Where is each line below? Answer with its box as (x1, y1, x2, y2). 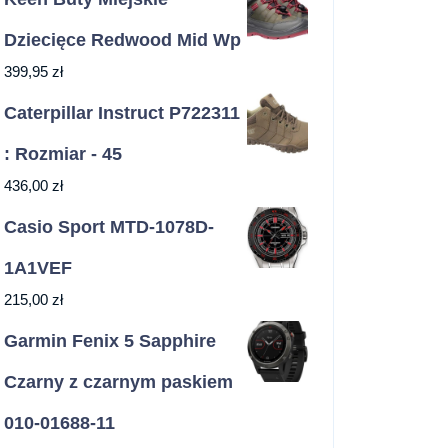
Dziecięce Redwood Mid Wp (4, 30, 241, 51)
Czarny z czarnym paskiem (4, 372, 233, 393)
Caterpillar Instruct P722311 (4, 103, 240, 124)
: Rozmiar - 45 (4, 144, 122, 165)
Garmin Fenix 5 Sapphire (4, 331, 216, 352)
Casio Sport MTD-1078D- (4, 217, 214, 238)
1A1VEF (4, 258, 72, 279)
